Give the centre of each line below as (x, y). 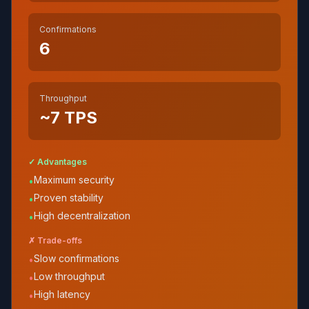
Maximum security (74, 180)
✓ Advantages (58, 162)
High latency (62, 294)
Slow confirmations (77, 258)
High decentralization (82, 216)
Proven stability (69, 198)
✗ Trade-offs (55, 240)
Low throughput (69, 276)
